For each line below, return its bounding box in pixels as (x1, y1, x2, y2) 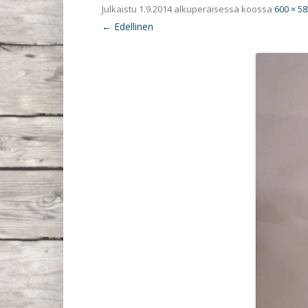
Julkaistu (102, 3, 139, 16)
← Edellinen (102, 20, 153, 34)
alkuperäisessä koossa (172, 3, 274, 16)
